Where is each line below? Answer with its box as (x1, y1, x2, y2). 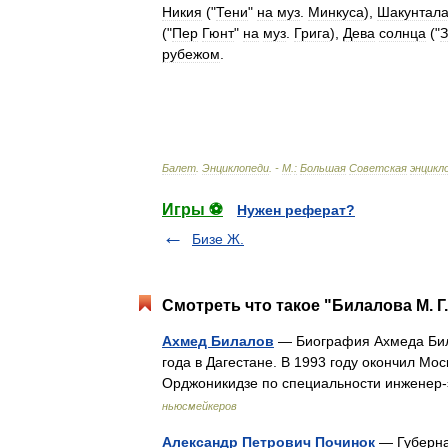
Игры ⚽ (162, 201, 223, 218)
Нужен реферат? (237, 202, 355, 218)
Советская (349, 162, 407, 174)
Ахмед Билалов (162, 333, 274, 349)
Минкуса (308, 4, 364, 20)
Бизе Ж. (192, 231, 244, 247)
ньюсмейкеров (162, 400, 237, 412)
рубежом (162, 46, 220, 62)
